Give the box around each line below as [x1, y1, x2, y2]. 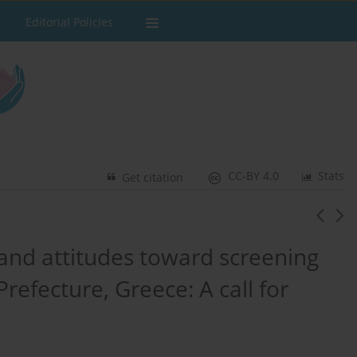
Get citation [122, 170, 184, 186]
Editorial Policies [25, 14, 113, 29]
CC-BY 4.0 [228, 168, 280, 184]
